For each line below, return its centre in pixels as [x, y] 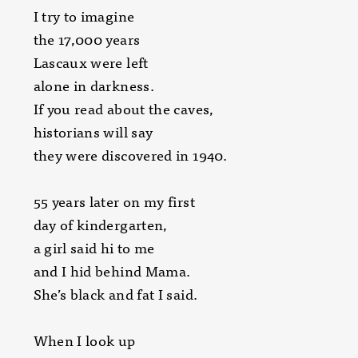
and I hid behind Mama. [112, 270]
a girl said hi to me [94, 247]
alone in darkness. [93, 85]
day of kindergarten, [100, 224]
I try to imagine [84, 16]
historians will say [93, 131]
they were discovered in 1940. [130, 155]
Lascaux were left [91, 62]
